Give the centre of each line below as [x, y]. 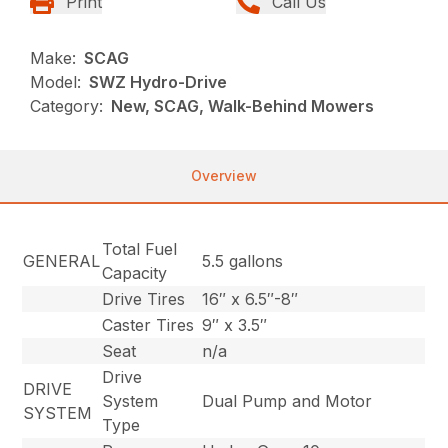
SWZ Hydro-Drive [158, 81]
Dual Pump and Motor [287, 400]
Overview [224, 175]
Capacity [135, 272]
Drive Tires [144, 298]
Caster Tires [148, 324]
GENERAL [62, 260]
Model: [56, 81]
